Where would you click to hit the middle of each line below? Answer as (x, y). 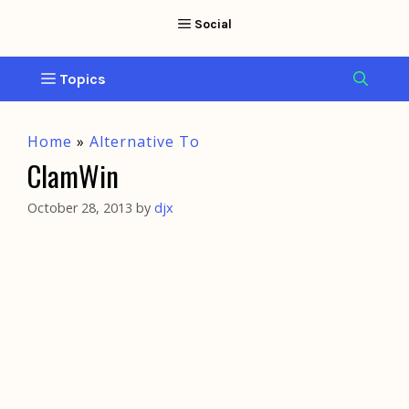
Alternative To (145, 141)
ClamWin (73, 175)
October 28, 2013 (80, 207)
